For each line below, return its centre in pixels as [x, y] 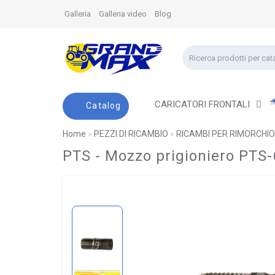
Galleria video [123, 14]
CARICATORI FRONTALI [203, 104]
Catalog [104, 105]
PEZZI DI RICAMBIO [131, 134]
